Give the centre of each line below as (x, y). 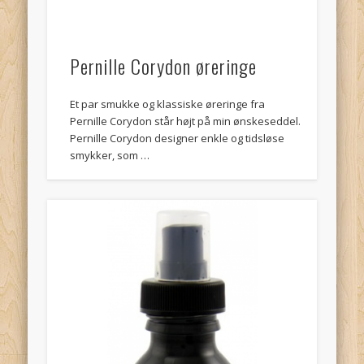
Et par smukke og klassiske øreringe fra (168, 104)
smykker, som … (110, 156)
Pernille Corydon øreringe (164, 66)
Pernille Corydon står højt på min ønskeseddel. (186, 121)
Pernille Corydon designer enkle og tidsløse (178, 139)
